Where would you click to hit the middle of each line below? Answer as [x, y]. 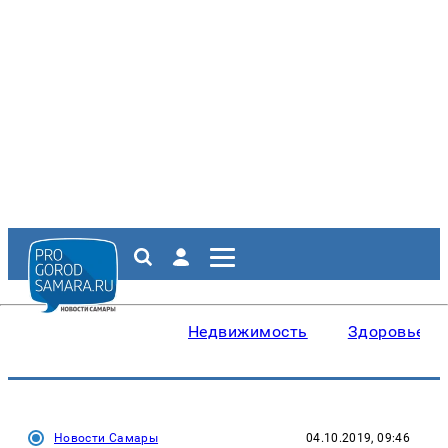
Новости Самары [106, 438]
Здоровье [386, 331]
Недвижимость [248, 331]
